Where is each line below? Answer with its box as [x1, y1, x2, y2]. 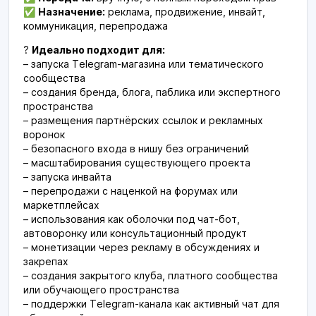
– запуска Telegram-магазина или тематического [23, 58, 264, 70]
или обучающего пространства [23, 284, 179, 296]
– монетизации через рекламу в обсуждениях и [23, 241, 260, 253]
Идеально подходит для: [32, 44, 165, 56]
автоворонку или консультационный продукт [23, 227, 247, 239]
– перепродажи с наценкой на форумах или [23, 185, 238, 197]
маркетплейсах [23, 199, 99, 211]
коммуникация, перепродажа [23, 20, 168, 32]
